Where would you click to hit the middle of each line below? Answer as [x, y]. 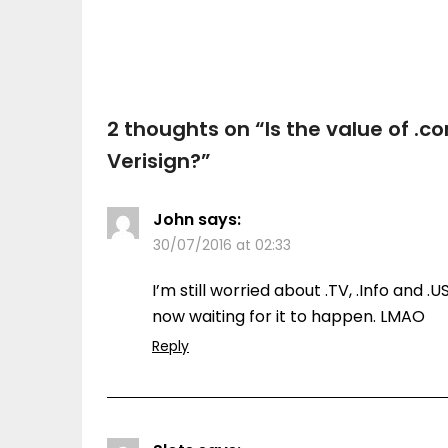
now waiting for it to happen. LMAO [288, 316]
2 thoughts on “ [186, 129]
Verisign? [154, 161]
